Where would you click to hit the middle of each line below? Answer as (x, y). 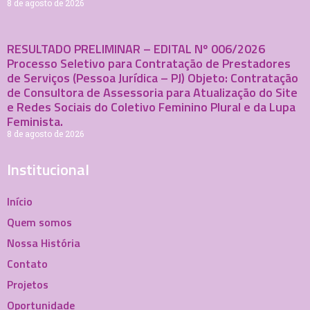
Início (20, 201)
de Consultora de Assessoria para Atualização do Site (152, 92)
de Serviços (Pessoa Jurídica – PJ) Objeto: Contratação (153, 77)
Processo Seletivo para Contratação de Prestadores (149, 63)
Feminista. (35, 121)
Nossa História (44, 243)
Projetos (28, 284)
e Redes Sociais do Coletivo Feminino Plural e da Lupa (151, 107)
